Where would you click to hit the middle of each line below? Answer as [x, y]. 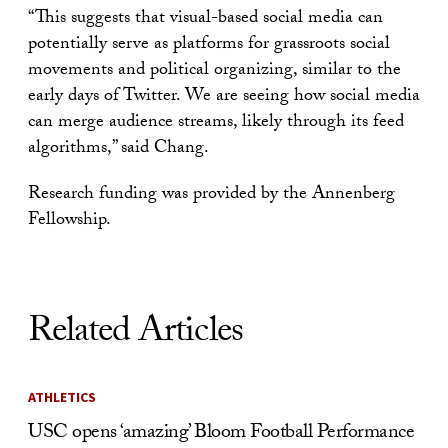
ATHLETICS [62, 397]
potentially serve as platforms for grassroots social [209, 45]
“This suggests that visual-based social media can [205, 19]
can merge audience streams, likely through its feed [216, 123]
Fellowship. [69, 221]
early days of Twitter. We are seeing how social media [224, 97]
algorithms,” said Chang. [118, 149]
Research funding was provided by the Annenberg [211, 195]
